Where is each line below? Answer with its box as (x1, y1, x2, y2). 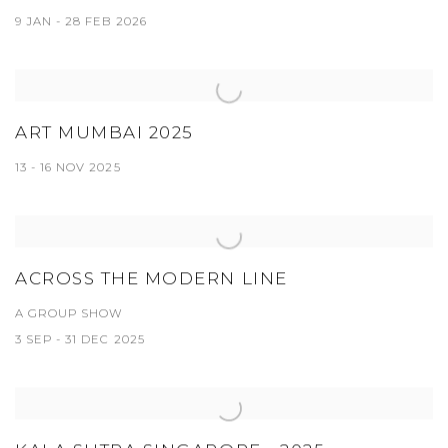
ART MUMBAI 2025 (15, 122, 194, 143)
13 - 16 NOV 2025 (15, 160, 121, 175)
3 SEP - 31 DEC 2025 (15, 332, 145, 347)
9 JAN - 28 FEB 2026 (15, 14, 147, 29)
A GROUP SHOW (15, 306, 124, 321)
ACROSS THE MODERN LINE (15, 268, 288, 289)
